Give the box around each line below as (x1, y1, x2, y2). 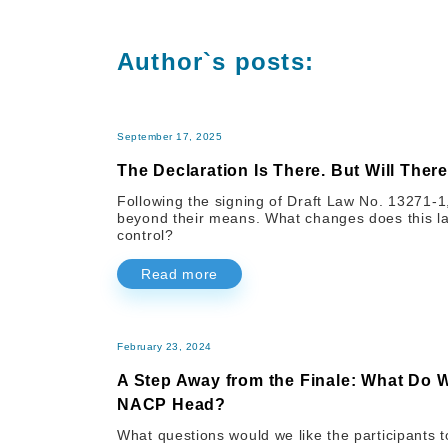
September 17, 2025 (117, 131, 222, 143)
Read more (140, 266, 219, 283)
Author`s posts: (117, 48, 314, 76)
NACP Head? (117, 396, 227, 414)
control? (117, 227, 174, 244)
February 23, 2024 (117, 341, 212, 353)
